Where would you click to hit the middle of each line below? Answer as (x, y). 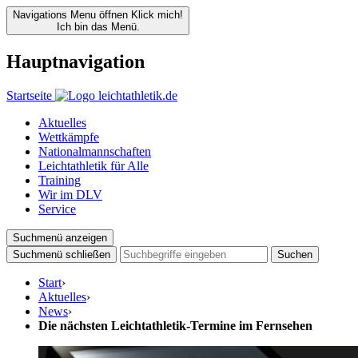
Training (60, 180)
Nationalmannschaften (95, 151)
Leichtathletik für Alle (93, 165)
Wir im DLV (70, 194)
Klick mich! (157, 15)
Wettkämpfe (69, 137)
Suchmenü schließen (62, 254)
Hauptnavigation (76, 61)
